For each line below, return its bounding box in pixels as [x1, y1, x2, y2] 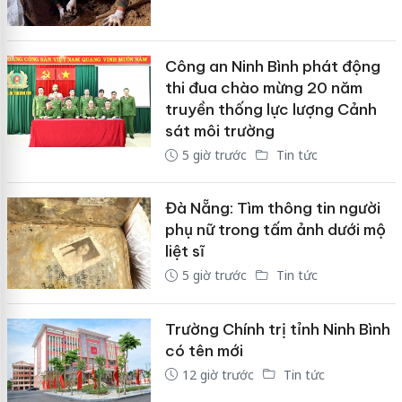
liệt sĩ [164, 240, 205, 261]
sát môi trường [164, 120, 275, 141]
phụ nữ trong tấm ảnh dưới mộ [164, 219, 386, 240]
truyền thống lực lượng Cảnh [164, 99, 377, 119]
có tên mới [164, 340, 243, 361]
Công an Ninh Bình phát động [164, 56, 380, 76]
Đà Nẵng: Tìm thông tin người [164, 197, 380, 218]
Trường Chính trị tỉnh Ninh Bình [164, 319, 390, 339]
